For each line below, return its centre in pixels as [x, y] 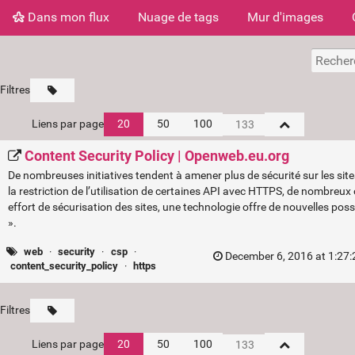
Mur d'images [285, 17]
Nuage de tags [178, 17]
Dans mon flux [67, 17]
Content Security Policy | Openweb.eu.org [157, 156]
